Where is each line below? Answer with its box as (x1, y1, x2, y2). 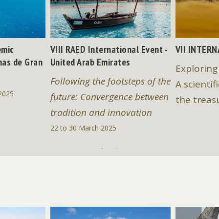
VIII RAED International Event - (50, 43, 168, 56)
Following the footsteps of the (50, 75, 171, 88)
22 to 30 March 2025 (50, 123, 116, 133)
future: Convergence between (50, 90, 169, 104)
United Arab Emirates (50, 56, 131, 69)
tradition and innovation (50, 106, 152, 119)
